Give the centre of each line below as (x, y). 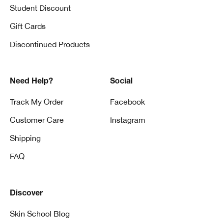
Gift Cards (28, 26)
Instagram (128, 120)
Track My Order (37, 101)
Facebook (127, 101)
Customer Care (37, 120)
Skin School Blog (40, 213)
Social (121, 82)
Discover (26, 194)
